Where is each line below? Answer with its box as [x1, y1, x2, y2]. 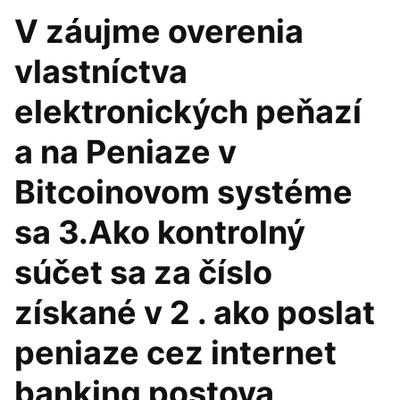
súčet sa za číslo [14, 253, 272, 292]
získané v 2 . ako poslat [14, 293, 375, 332]
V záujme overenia [14, 12, 304, 51]
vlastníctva [14, 52, 187, 91]
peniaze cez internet [14, 333, 337, 372]
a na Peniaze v [14, 132, 237, 171]
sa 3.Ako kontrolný [14, 212, 305, 252]
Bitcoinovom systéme [14, 172, 353, 212]
